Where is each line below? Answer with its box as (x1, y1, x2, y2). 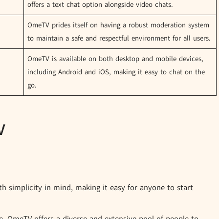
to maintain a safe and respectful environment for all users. (27, 33, 211, 44)
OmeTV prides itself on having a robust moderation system (27, 20, 210, 30)
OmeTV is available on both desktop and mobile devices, (27, 54, 204, 64)
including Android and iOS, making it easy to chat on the (27, 67, 205, 77)
